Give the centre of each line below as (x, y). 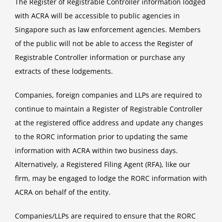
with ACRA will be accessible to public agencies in (97, 16)
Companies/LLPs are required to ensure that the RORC (105, 216)
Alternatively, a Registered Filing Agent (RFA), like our (103, 165)
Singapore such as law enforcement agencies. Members (108, 30)
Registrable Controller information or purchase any (100, 57)
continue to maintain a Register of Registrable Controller (109, 109)
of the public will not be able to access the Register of (104, 44)
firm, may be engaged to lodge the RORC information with (111, 178)
